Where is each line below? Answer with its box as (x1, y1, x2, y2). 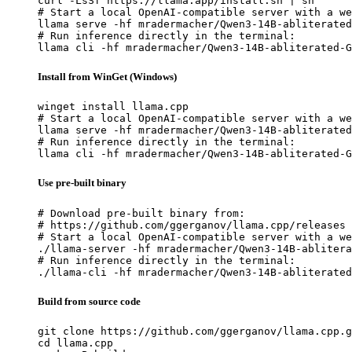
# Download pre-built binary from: (38, 207, 245, 219)
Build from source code (38, 295, 141, 307)
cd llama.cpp (38, 336, 113, 349)
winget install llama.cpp (38, 101, 189, 113)
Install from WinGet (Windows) (38, 71, 177, 83)
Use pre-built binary (38, 177, 126, 189)
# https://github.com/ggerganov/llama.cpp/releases (38, 218, 346, 231)
